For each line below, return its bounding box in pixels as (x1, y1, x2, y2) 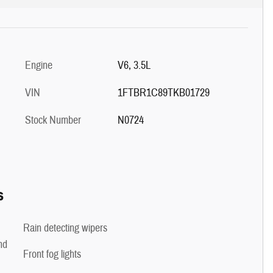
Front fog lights (23, 247, 81, 261)
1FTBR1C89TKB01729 (117, 85, 210, 100)
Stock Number (25, 113, 81, 127)
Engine (25, 58, 52, 73)
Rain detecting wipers (23, 221, 107, 235)
